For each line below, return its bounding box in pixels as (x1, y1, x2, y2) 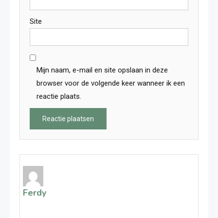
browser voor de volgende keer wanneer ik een (36, 79, 185, 88)
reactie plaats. (36, 92, 81, 101)
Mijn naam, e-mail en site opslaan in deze (36, 66, 168, 74)
